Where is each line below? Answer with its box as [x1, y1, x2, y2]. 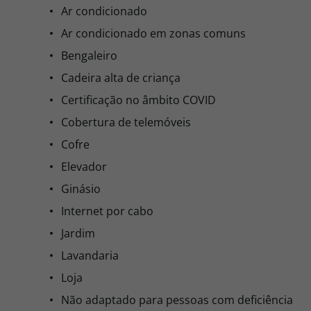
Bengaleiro [61, 48, 117, 63]
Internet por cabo [61, 203, 153, 219]
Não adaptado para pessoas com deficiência [61, 292, 293, 308]
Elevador [61, 159, 107, 174]
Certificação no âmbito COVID [61, 92, 216, 108]
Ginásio [61, 181, 101, 196]
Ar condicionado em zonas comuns [61, 26, 246, 41]
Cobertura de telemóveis [61, 115, 191, 130]
